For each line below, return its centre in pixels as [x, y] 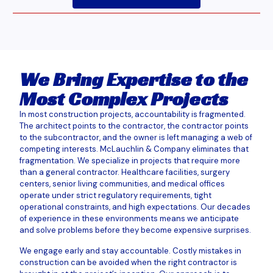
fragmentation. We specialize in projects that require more [130, 161]
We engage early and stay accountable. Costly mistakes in [130, 250]
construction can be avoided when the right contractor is [128, 262]
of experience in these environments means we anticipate [129, 219]
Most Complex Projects [124, 99]
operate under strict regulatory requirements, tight [115, 196]
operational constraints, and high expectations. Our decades [135, 207]
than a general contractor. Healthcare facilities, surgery [125, 172]
